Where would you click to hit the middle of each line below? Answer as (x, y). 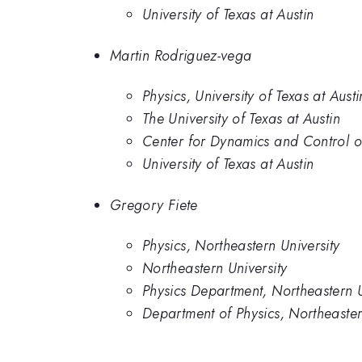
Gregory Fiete (154, 205)
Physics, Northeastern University (241, 246)
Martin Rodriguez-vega (181, 55)
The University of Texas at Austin (241, 119)
